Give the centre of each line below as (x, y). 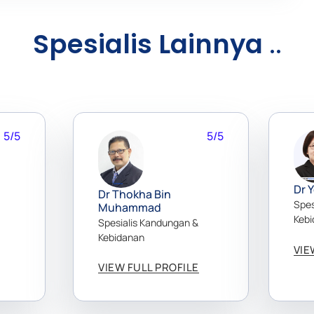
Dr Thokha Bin (135, 194)
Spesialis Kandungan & (149, 222)
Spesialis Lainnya (151, 44)
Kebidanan (122, 237)
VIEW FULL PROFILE (149, 268)
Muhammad (130, 207)
